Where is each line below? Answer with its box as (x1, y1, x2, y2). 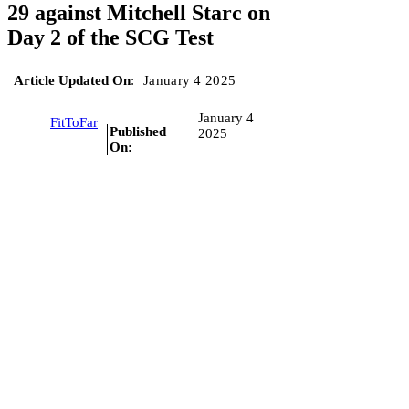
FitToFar (50, 115, 98, 131)
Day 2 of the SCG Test (7, 25, 214, 49)
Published (110, 123, 166, 139)
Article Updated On (14, 72, 131, 88)
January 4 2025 (143, 72, 236, 88)
